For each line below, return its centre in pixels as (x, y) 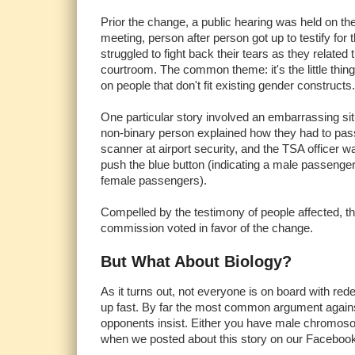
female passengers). (154, 181)
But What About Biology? (196, 262)
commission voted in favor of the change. (207, 228)
